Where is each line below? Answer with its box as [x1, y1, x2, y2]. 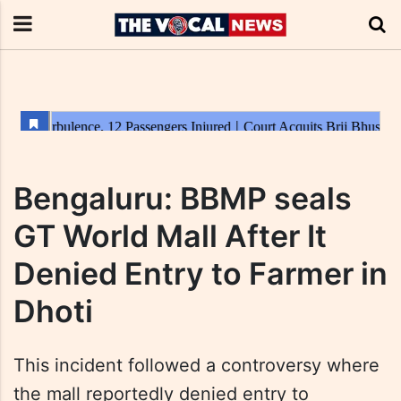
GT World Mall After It [13, 218, 327, 254]
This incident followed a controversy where [13, 354, 380, 376]
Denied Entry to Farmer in [13, 255, 388, 292]
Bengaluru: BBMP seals [13, 180, 352, 217]
